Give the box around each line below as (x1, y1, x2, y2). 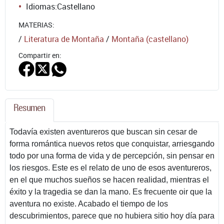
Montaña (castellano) (111, 33, 188, 44)
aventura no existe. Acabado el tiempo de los (9, 199, 168, 208)
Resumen (13, 100, 45, 114)
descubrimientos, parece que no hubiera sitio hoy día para (9, 211, 214, 220)
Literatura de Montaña (24, 33, 104, 44)
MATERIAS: (18, 19, 54, 29)
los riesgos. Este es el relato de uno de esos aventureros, (9, 163, 211, 172)
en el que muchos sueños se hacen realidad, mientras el (9, 175, 209, 184)
